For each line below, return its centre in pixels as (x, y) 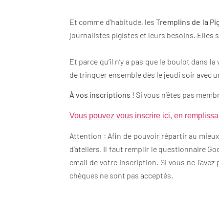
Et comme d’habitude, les (113, 22)
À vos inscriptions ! (103, 95)
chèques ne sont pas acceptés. (121, 175)
